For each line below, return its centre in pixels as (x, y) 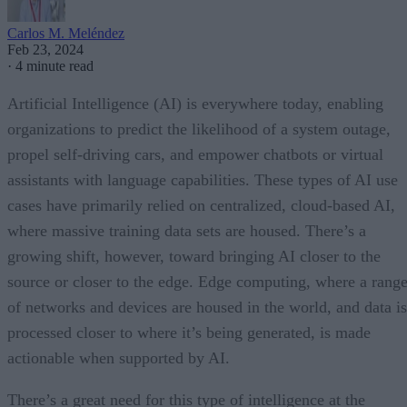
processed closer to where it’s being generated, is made (189, 332)
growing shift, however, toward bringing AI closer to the (194, 256)
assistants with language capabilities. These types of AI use (203, 179)
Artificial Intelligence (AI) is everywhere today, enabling (195, 103)
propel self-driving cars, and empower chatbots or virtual (195, 154)
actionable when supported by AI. (119, 357)
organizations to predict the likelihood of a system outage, (199, 129)
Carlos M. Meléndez (66, 33)
